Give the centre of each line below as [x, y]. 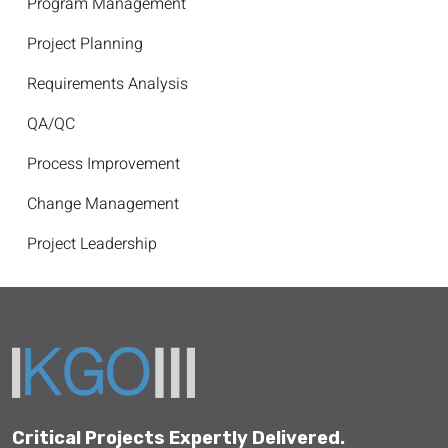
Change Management [103, 204]
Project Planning [85, 44]
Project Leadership [92, 244]
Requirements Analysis [107, 84]
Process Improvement [103, 164]
